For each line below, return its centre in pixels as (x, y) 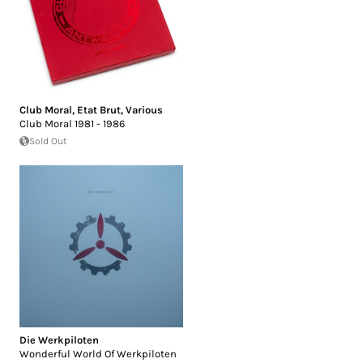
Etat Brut (99, 109)
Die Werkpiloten (59, 340)
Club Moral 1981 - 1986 (72, 123)
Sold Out (48, 141)
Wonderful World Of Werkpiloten (98, 353)
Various (144, 109)
